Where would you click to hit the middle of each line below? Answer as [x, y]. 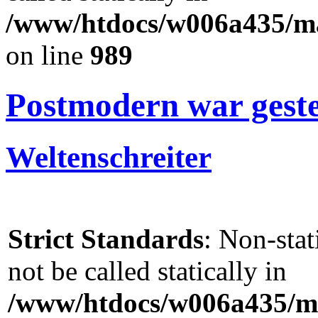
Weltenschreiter [109, 157]
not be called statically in [147, 270]
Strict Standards [106, 238]
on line [48, 55]
